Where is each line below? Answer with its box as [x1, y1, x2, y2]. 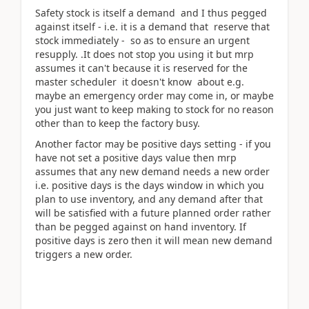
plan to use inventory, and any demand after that [35, 192, 266, 206]
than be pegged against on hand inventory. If [35, 220, 246, 233]
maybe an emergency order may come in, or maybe [35, 88, 274, 102]
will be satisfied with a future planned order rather [35, 206, 271, 219]
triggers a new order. [35, 248, 132, 261]
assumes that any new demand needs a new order [35, 165, 270, 178]
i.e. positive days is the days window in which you [35, 179, 264, 192]
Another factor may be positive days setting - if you [35, 137, 271, 150]
